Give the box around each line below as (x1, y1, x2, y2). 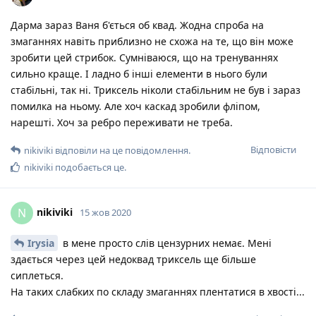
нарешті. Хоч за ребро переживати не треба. (11, 115, 233, 129)
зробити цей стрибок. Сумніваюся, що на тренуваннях (11, 50, 278, 64)
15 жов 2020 (80, 205, 131, 219)
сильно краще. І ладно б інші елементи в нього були (11, 66, 267, 80)
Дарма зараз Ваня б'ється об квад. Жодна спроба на (11, 18, 264, 32)
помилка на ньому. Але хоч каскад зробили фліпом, (11, 99, 260, 113)
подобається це (53, 160, 124, 174)
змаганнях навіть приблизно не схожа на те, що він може (11, 34, 293, 48)
